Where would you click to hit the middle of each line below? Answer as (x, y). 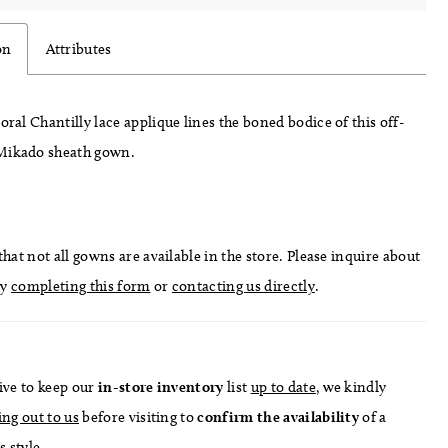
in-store (124, 387)
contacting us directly (243, 286)
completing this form (81, 286)
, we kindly (351, 387)
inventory (190, 387)
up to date (283, 387)
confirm (225, 417)
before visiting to (138, 417)
